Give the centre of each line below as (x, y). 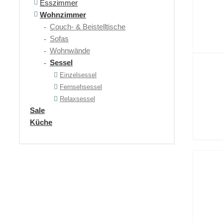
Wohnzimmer (63, 15)
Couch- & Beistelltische (88, 27)
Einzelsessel (78, 75)
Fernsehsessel (81, 87)
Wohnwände (70, 51)
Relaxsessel (77, 99)
